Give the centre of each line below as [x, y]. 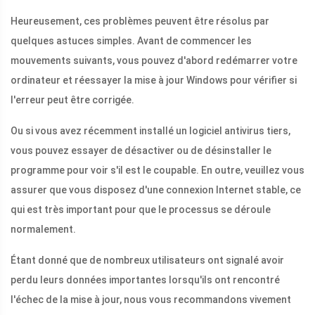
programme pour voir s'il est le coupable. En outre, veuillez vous [157, 171]
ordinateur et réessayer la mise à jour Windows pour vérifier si [154, 81]
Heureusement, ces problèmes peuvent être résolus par [140, 21]
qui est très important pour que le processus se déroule [141, 210]
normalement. [43, 230]
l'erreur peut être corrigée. [72, 100]
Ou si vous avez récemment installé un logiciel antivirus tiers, [150, 131]
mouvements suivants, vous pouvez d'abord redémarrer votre [154, 61]
